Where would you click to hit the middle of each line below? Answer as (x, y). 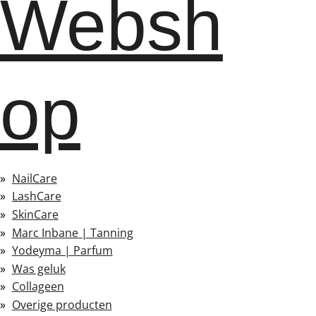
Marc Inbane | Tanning (72, 232)
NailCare (34, 178)
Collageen (38, 287)
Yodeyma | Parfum (62, 251)
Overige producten (62, 304)
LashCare (36, 196)
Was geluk (38, 268)
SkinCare (35, 214)
